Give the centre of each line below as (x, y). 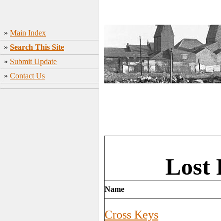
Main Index (28, 33)
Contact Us (27, 76)
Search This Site (37, 47)
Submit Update (33, 61)
